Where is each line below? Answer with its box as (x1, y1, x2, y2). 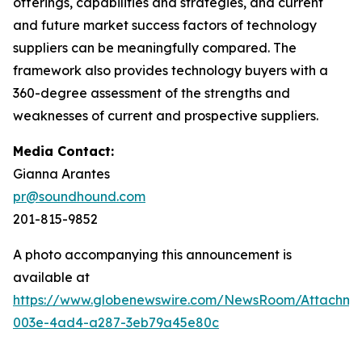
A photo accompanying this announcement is (13, 246, 292, 263)
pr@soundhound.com (13, 188, 145, 204)
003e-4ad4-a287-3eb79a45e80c (13, 314, 219, 330)
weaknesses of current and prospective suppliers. (13, 107, 318, 124)
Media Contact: (13, 143, 114, 159)
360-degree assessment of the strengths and (13, 85, 290, 101)
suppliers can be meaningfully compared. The (13, 40, 297, 56)
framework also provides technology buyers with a (13, 62, 328, 78)
